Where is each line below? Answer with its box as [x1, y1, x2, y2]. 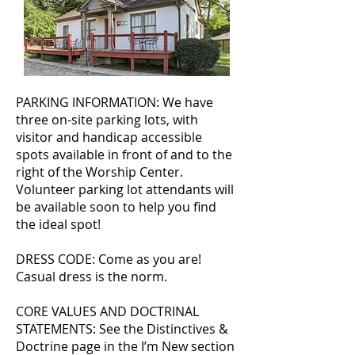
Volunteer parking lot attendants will [16, 181, 234, 198]
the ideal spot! [16, 216, 101, 233]
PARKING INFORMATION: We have [16, 94, 213, 111]
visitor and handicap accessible [16, 128, 202, 146]
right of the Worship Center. [16, 163, 183, 181]
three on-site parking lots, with [16, 111, 198, 128]
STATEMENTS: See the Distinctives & [16, 320, 228, 338]
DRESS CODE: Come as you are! [16, 250, 201, 268]
